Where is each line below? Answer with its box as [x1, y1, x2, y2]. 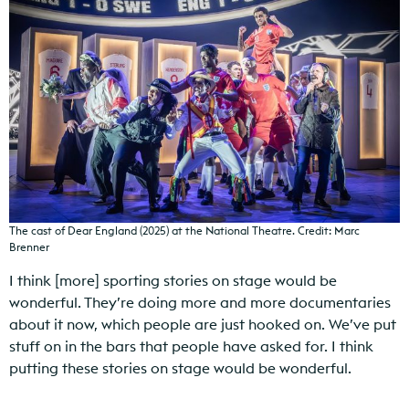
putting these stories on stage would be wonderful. [9, 358, 351, 377]
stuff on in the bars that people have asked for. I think [9, 336, 373, 355]
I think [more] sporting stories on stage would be [9, 270, 337, 289]
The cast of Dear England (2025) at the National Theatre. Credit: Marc [9, 223, 360, 237]
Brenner [9, 239, 49, 254]
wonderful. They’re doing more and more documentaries [9, 292, 391, 311]
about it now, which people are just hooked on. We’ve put [9, 314, 396, 333]
